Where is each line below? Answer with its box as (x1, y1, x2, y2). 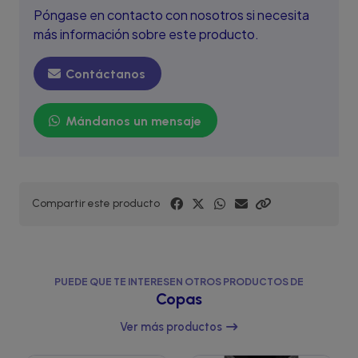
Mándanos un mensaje (62, 113, 201, 129)
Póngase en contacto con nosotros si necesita (34, 6, 309, 23)
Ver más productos (119, 320, 225, 335)
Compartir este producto (32, 197, 160, 210)
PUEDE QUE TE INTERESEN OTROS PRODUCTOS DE (54, 275, 304, 288)
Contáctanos (62, 66, 145, 82)
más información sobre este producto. (34, 25, 259, 42)
